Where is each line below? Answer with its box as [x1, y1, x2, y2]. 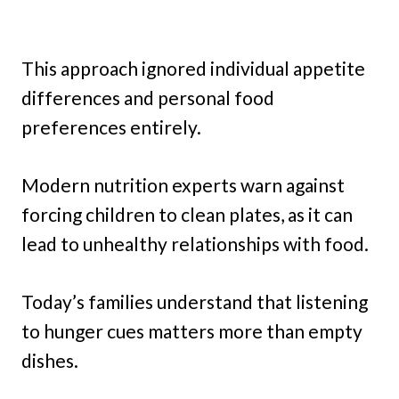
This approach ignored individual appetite [21, 56, 365, 79]
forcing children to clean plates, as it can [21, 202, 353, 225]
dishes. [21, 348, 78, 371]
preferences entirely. [21, 115, 201, 138]
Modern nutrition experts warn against [21, 173, 345, 196]
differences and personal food [21, 85, 274, 109]
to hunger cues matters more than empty [21, 319, 362, 342]
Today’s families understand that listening [21, 289, 368, 313]
